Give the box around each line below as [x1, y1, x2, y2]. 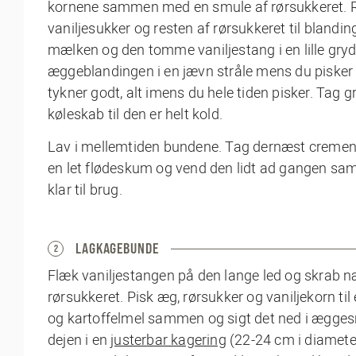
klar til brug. [48, 180, 122, 200]
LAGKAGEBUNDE [75, 240, 159, 257]
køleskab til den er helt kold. [48, 104, 222, 125]
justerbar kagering [110, 330, 226, 350]
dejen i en [48, 330, 111, 350]
